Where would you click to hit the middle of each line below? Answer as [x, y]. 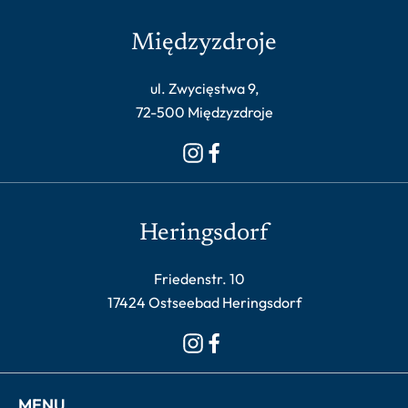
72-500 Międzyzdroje [204, 112]
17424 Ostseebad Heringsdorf [204, 303]
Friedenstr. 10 [204, 279]
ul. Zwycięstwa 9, [204, 89]
